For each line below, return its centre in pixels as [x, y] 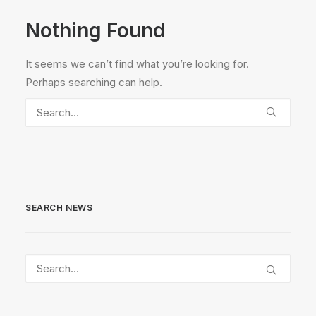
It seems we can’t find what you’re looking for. [137, 64]
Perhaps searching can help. [94, 82]
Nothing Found [95, 30]
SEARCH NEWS [59, 208]
